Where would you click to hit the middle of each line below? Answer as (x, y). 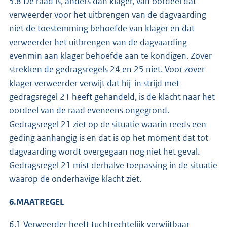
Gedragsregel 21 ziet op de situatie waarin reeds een (108, 124)
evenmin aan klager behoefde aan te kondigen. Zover (110, 55)
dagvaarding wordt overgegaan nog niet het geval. (104, 151)
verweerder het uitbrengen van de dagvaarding (98, 42)
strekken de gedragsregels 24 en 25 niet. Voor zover (107, 69)
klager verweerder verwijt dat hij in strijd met (94, 83)
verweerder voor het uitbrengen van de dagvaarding (108, 14)
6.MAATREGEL (36, 201)
